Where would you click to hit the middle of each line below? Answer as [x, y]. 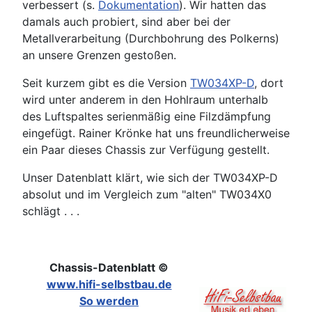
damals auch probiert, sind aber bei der [126, 22]
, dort [269, 83]
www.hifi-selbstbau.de [109, 284]
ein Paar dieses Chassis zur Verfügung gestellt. [146, 150]
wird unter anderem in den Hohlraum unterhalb [145, 100]
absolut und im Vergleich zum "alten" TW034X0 [147, 194]
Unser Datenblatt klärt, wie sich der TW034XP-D [150, 178]
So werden [109, 301]
